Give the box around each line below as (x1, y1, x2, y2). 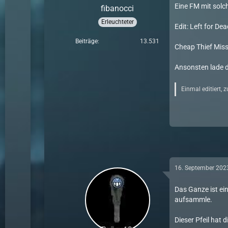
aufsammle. (175, 195, 213, 204)
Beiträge (75, 37, 98, 45)
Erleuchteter (101, 18, 134, 25)
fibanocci (101, 3, 134, 13)
